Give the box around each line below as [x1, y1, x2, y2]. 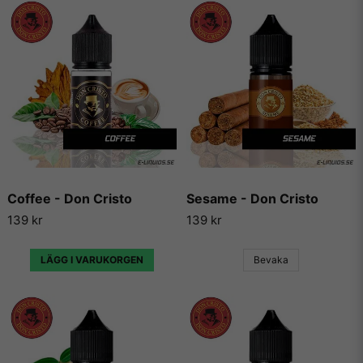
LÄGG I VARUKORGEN [41, 254, 143, 267]
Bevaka [254, 254, 288, 267]
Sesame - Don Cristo [186, 190, 318, 207]
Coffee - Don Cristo [7, 190, 132, 207]
